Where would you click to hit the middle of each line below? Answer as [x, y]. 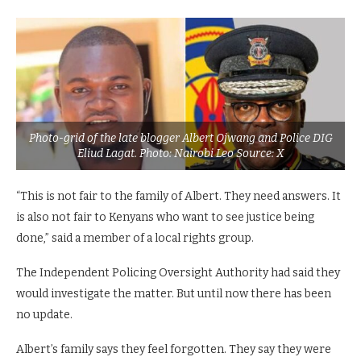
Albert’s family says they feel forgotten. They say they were [174, 350]
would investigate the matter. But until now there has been [174, 294]
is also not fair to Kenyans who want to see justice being [165, 218]
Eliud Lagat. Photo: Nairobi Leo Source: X [180, 154]
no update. [44, 315]
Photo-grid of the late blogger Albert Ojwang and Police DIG [180, 139]
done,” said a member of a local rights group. [135, 239]
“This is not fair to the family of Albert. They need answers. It [178, 197]
